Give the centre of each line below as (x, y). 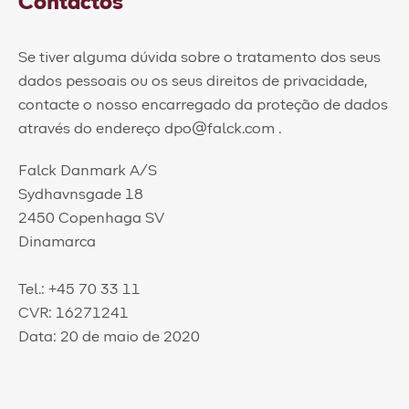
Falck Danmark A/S (88, 171)
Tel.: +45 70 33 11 (79, 289)
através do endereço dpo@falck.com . (150, 129)
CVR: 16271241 (73, 313)
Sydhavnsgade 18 (81, 194)
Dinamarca (57, 242)
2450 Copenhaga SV (91, 218)
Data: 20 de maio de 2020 (109, 337)
